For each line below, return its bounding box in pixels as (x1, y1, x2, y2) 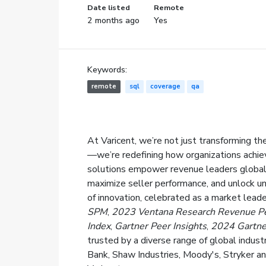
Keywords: (87, 64, 127, 75)
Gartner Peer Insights (114, 220, 207, 233)
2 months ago (87, 15, 140, 26)
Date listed (87, 2, 130, 12)
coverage (150, 82, 180, 91)
